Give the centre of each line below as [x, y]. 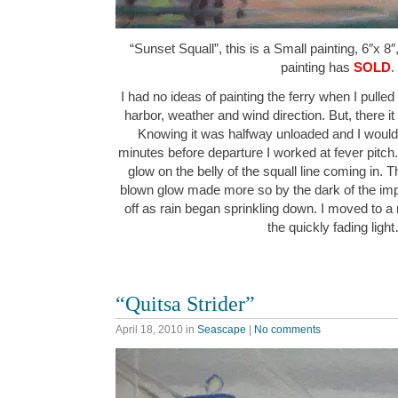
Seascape [222, 330]
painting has [317, 67]
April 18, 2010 [149, 330]
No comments [287, 330]
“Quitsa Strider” [185, 303]
